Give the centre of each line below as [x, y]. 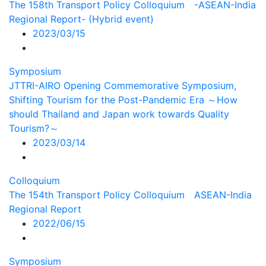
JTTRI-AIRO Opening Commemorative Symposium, [123, 85]
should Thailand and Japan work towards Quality [119, 114]
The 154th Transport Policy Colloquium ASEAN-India [130, 195]
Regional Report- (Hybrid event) [81, 19]
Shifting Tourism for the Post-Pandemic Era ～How [123, 100]
